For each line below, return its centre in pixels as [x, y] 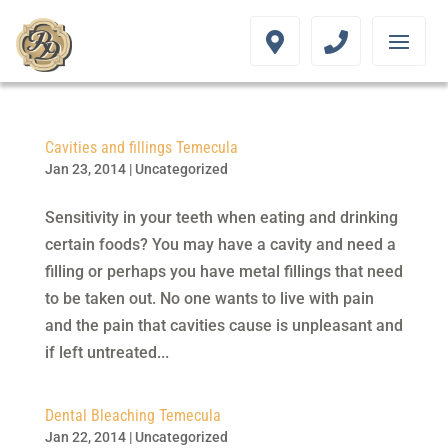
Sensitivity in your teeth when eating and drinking [221, 217]
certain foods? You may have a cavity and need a [220, 244]
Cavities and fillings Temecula [141, 147]
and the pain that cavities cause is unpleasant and [223, 325]
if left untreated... [106, 352]
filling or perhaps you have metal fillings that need [223, 271]
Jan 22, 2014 [85, 437]
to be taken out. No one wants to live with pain [209, 298]
